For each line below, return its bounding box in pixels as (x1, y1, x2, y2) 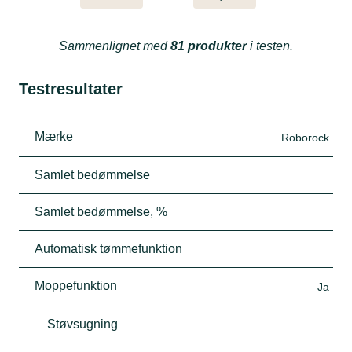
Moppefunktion (35, 278, 117, 292)
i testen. (247, 38, 293, 53)
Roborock (281, 130, 329, 144)
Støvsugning (47, 317, 118, 331)
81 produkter (170, 38, 247, 53)
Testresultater (19, 79, 123, 97)
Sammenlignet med (59, 38, 170, 53)
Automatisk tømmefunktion (35, 241, 182, 255)
